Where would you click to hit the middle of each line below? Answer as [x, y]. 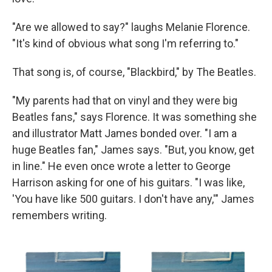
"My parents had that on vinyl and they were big [125, 100]
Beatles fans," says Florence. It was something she [134, 117]
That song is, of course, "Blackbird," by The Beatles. [134, 72]
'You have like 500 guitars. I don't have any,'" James [133, 199]
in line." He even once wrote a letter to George [121, 166]
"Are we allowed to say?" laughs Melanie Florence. [131, 27]
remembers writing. [59, 215]
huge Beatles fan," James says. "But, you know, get [133, 149]
